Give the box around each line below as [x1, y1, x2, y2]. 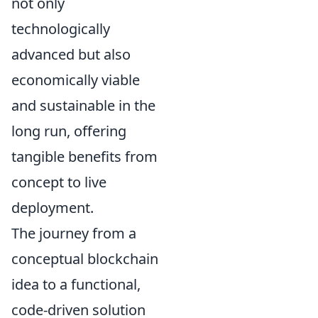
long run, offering [11, 121, 126, 141]
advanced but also [11, 44, 131, 64]
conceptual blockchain [11, 248, 158, 268]
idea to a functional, [11, 274, 141, 294]
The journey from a [11, 223, 136, 243]
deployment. [11, 197, 94, 217]
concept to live [11, 172, 106, 192]
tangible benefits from [11, 146, 158, 166]
